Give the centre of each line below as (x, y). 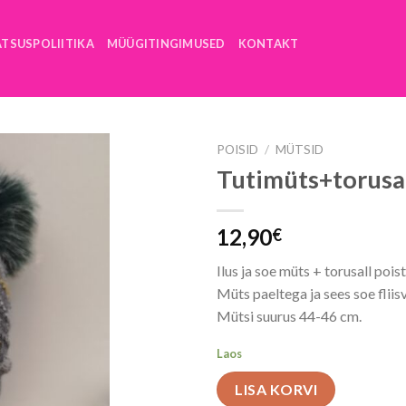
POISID (237, 150)
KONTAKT (268, 43)
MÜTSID (300, 150)
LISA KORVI (276, 390)
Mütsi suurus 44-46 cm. (289, 315)
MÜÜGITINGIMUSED (166, 43)
